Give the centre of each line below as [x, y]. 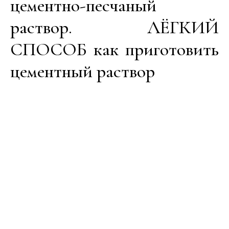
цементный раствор [83, 71]
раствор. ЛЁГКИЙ [114, 27]
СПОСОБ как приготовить [114, 49]
